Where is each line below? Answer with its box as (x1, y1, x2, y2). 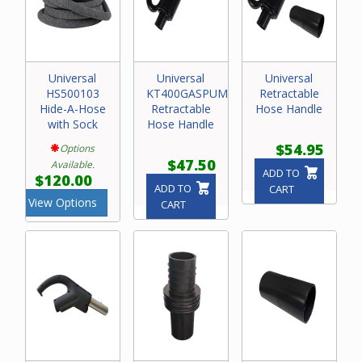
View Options (27, 195, 97, 211)
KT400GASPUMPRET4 (145, 86, 263, 102)
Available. (50, 158, 95, 171)
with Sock (47, 116, 98, 133)
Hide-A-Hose (39, 101, 106, 117)
